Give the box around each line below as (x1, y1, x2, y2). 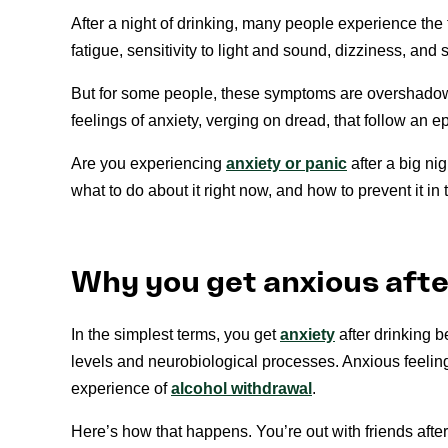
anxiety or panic (226, 155, 347, 173)
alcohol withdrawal (171, 379, 312, 397)
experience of (71, 379, 171, 397)
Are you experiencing (71, 155, 226, 173)
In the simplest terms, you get (71, 325, 280, 343)
